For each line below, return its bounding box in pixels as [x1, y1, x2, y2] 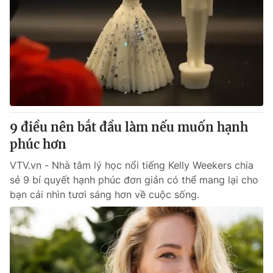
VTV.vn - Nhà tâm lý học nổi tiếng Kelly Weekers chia [10, 159, 253, 171]
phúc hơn [10, 136, 66, 152]
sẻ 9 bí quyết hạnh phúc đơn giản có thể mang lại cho [10, 174, 258, 186]
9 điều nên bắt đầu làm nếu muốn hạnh [10, 119, 248, 135]
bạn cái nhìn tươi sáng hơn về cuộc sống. [10, 188, 199, 200]
